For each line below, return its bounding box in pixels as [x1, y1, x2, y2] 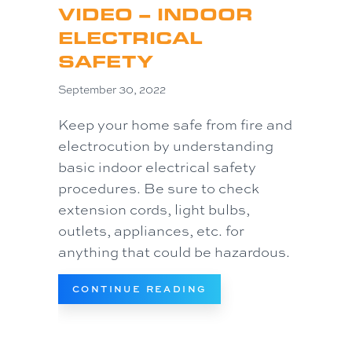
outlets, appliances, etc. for [58, 221, 244, 240]
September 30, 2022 [58, 82, 166, 97]
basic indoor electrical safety [58, 157, 256, 177]
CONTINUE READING [72, 282, 207, 296]
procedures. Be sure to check [58, 178, 259, 198]
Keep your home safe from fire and [58, 115, 292, 134]
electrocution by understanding [58, 136, 273, 156]
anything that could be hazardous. [58, 242, 290, 262]
